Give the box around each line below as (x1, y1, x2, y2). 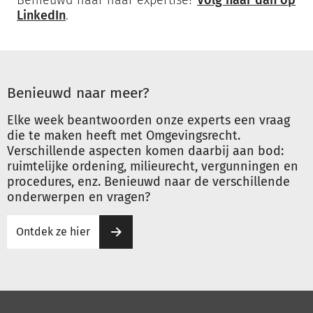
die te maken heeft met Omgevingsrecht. (7, 128, 240, 143)
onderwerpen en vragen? (7, 189, 150, 205)
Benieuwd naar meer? (7, 84, 150, 102)
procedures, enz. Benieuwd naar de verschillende (7, 174, 290, 189)
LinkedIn (17, 8, 66, 23)
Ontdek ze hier (16, 225, 90, 238)
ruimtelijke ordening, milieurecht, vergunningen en (7, 159, 298, 174)
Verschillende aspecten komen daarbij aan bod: (7, 143, 284, 159)
